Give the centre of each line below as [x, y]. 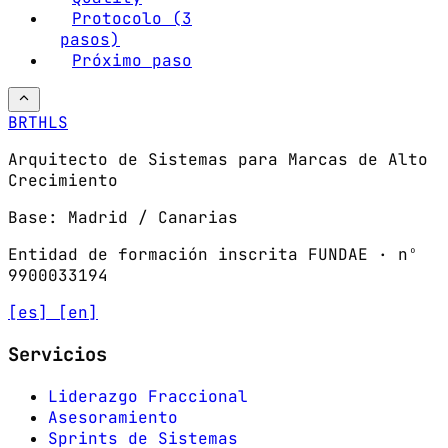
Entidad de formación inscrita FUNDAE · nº [213, 255]
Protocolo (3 [132, 19]
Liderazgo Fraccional [148, 396]
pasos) [90, 40]
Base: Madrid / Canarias [123, 218]
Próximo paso [132, 61]
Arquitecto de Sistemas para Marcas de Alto [218, 160]
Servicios [57, 354]
